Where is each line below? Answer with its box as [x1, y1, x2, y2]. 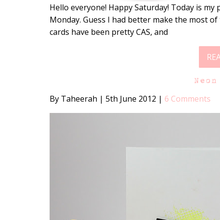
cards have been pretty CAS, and [49, 27, 168, 38]
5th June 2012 [103, 93, 158, 105]
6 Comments [164, 93, 211, 105]
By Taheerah [49, 93, 99, 105]
